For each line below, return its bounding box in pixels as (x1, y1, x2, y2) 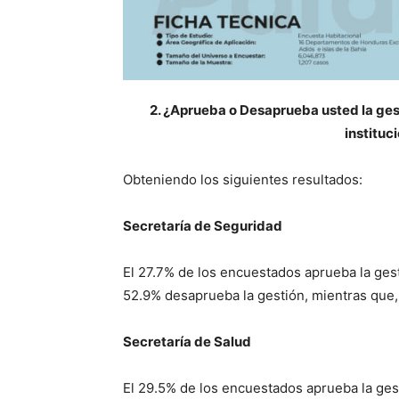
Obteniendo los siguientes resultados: (123, 171, 362, 189)
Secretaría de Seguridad (123, 217, 282, 235)
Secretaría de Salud (123, 333, 251, 351)
